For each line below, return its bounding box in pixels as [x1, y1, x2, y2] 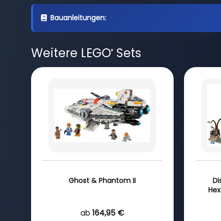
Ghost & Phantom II [69, 175, 136, 185]
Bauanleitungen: [50, 13, 106, 23]
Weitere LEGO [31, 44, 111, 62]
